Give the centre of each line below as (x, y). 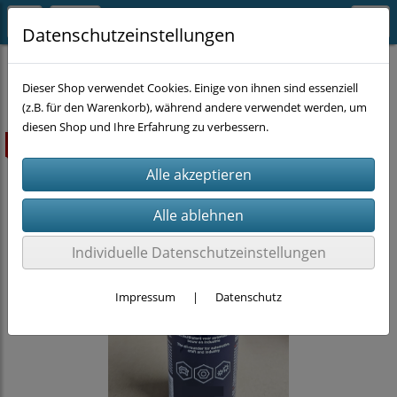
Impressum (145, 297)
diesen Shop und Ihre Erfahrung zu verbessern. (145, 127)
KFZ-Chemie (109, 66)
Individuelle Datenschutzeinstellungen (198, 253)
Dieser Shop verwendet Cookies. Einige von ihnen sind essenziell (190, 88)
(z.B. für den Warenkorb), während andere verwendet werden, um (195, 107)
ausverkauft (46, 144)
